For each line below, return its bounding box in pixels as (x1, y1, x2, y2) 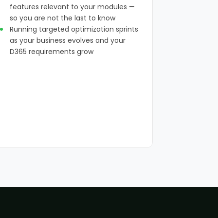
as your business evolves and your (10, 36, 126, 45)
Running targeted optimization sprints (10, 24, 139, 34)
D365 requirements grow (10, 47, 94, 56)
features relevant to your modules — (10, 2, 135, 12)
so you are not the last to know (10, 13, 116, 23)
